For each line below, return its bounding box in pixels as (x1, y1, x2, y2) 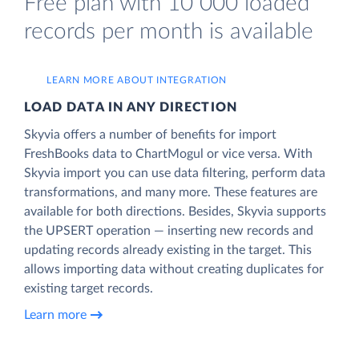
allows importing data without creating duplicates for (24, 262, 324, 276)
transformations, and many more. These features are (24, 185, 317, 199)
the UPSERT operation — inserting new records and (24, 224, 313, 237)
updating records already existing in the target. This (24, 243, 312, 256)
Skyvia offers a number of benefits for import (24, 127, 276, 141)
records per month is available (24, 20, 313, 43)
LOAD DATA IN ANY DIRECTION (24, 100, 237, 114)
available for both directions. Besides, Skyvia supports (24, 204, 326, 218)
